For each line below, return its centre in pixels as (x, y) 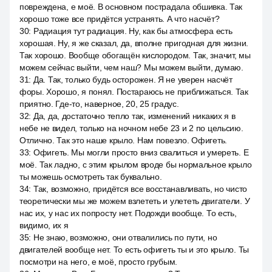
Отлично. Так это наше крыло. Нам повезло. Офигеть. (124, 140)
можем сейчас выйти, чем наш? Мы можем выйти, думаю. (131, 67)
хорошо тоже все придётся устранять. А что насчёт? (120, 19)
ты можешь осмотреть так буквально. (91, 177)
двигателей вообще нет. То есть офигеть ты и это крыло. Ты (134, 250)
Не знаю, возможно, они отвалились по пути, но (125, 237)
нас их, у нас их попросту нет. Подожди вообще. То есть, (128, 213)
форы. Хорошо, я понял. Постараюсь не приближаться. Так (134, 92)
